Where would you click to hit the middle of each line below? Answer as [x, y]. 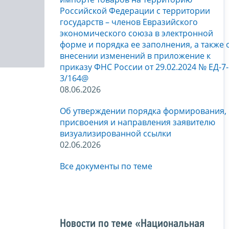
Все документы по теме [106, 166]
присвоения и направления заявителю [138, 122]
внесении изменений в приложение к [135, 56]
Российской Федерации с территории [135, 11]
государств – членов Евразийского [129, 22]
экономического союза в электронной [136, 33]
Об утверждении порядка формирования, [143, 111]
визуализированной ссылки [116, 134]
